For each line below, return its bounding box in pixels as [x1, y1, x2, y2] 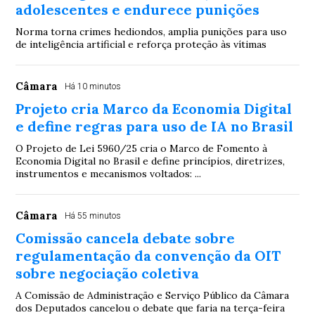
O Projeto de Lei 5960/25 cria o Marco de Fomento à [15, 141, 268, 155]
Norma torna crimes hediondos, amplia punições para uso [15, 25, 288, 38]
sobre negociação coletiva [15, 264, 200, 282]
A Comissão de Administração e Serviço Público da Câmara [15, 288, 290, 302]
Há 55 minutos [65, 210, 122, 221]
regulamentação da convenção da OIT [15, 246, 281, 264]
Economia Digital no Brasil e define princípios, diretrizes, [15, 154, 285, 167]
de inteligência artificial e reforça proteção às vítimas [15, 37, 267, 51]
